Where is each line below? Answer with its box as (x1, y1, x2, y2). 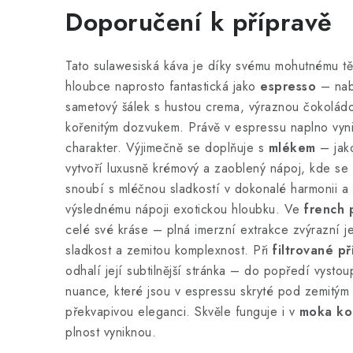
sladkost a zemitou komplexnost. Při (65, 241, 273, 259)
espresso (260, 77, 316, 95)
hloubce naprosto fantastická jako (65, 77, 260, 95)
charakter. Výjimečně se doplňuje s (65, 139, 269, 157)
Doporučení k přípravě (65, 4, 333, 40)
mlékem (268, 139, 316, 157)
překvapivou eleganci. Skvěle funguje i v (65, 303, 299, 321)
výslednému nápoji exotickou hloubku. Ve (65, 200, 304, 218)
